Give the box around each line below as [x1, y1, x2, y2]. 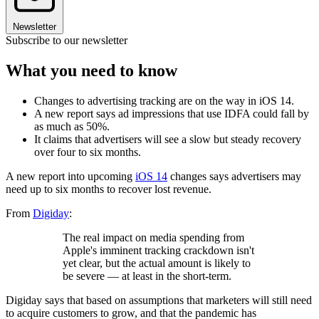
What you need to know [6, 61, 177, 80]
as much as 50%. [34, 120, 110, 133]
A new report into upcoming [6, 170, 135, 183]
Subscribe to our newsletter [6, 34, 127, 47]
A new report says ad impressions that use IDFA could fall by [34, 108, 309, 120]
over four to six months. [34, 146, 141, 159]
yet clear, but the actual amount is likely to [63, 257, 251, 270]
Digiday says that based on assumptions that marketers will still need [6, 294, 312, 307]
